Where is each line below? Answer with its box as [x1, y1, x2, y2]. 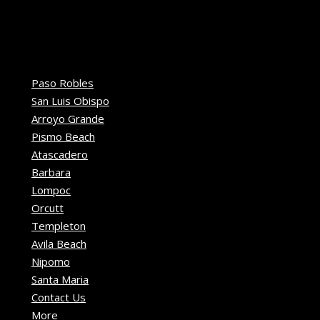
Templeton [31, 218, 86, 233]
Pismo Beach [31, 129, 95, 144]
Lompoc [31, 182, 71, 197]
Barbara [31, 164, 71, 179]
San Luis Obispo [31, 93, 109, 108]
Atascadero [31, 146, 88, 161]
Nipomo [31, 254, 70, 269]
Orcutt [31, 200, 64, 215]
